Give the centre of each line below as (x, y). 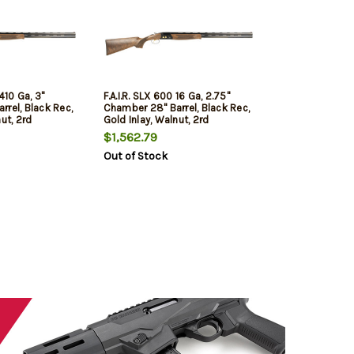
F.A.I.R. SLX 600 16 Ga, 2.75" (166, 96)
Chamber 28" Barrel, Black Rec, (176, 108)
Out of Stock (135, 156)
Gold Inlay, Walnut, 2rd (156, 120)
